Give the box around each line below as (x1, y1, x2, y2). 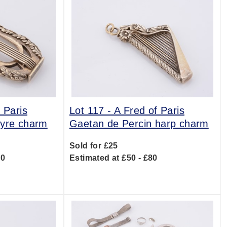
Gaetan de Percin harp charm (69, 118, 209, 129)
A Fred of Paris (113, 105, 184, 116)
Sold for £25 (69, 141, 118, 150)
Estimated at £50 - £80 (69, 154, 158, 162)
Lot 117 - (69, 105, 114, 116)
